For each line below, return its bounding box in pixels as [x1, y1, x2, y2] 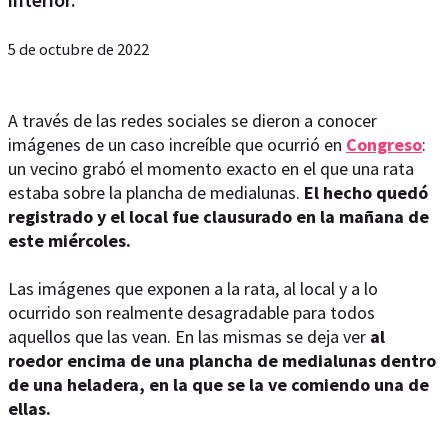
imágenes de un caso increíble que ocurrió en [8, 133, 346, 156]
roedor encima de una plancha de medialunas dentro [8, 349, 436, 372]
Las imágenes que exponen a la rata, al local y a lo [8, 277, 378, 300]
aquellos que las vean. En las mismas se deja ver [8, 325, 370, 348]
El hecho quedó [300, 181, 428, 204]
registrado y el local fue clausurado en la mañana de [8, 205, 429, 228]
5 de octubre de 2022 [8, 39, 149, 59]
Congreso [346, 133, 422, 156]
